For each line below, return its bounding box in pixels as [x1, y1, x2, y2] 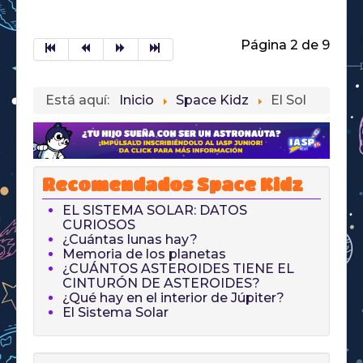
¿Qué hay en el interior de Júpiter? [62, 290, 284, 306]
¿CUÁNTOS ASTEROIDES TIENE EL [62, 261, 294, 277]
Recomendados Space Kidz [42, 174, 303, 195]
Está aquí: [45, 92, 116, 109]
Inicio [119, 92, 154, 109]
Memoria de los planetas [62, 246, 226, 263]
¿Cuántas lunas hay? [62, 232, 198, 248]
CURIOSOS [62, 217, 135, 233]
